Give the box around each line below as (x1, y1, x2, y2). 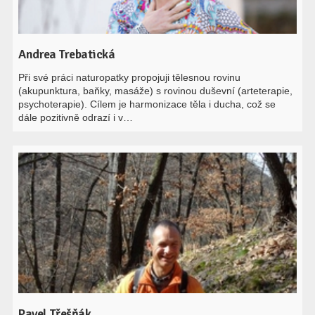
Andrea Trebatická (18, 46, 115, 62)
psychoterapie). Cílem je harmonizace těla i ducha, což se (18, 98, 276, 110)
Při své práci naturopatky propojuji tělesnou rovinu (18, 72, 241, 83)
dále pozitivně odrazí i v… (18, 112, 134, 123)
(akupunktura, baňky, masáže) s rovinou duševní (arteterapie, (18, 85, 293, 96)
